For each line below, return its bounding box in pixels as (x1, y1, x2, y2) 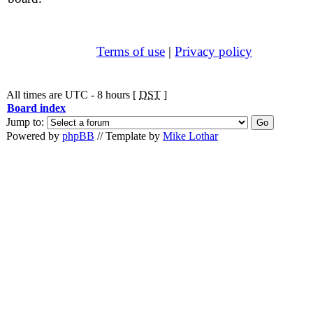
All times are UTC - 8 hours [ (6, 89, 139, 101)
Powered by (6, 130, 62, 142)
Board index (7, 102, 66, 114)
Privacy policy (175, 44, 252, 59)
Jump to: (6, 116, 47, 128)
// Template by (94, 130, 163, 142)
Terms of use (96, 44, 165, 59)
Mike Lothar (163, 130, 218, 142)
